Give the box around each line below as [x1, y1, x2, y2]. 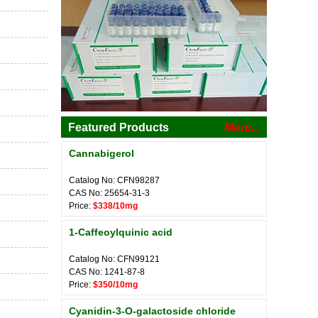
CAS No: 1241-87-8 [69, 267, 145, 277]
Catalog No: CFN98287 [69, 175, 160, 185]
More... [224, 121, 260, 133]
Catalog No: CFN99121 [69, 254, 160, 264]
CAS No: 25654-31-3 [69, 188, 150, 198]
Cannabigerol [69, 148, 134, 159]
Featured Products [68, 121, 169, 133]
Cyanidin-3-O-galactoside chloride [69, 305, 236, 317]
